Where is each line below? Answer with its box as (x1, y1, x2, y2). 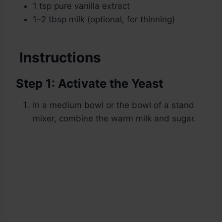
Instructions (16, 49, 101, 66)
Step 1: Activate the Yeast (16, 76, 163, 91)
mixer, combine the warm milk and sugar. (33, 113, 196, 124)
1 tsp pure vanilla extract (33, 1, 130, 11)
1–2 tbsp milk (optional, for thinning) (33, 14, 175, 25)
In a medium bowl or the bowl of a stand (33, 100, 194, 111)
